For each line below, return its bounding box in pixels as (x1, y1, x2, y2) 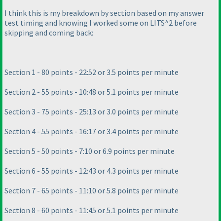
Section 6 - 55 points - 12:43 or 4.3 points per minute (4, 165, 179, 176)
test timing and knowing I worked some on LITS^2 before (4, 17, 197, 28)
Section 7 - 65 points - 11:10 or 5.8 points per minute (4, 185, 179, 195)
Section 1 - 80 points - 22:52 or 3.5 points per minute (4, 67, 179, 77)
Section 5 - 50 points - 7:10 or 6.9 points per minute (4, 146, 175, 156)
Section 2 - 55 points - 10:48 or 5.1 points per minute (4, 86, 179, 97)
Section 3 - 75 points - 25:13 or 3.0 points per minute (4, 106, 179, 116)
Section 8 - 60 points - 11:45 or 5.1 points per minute (4, 205, 179, 215)
